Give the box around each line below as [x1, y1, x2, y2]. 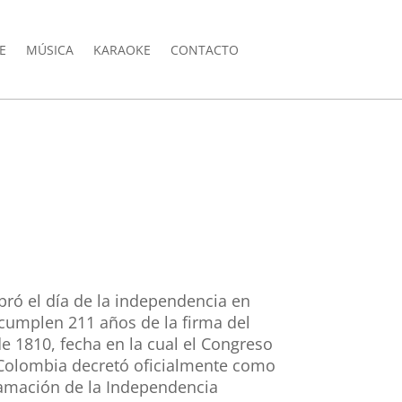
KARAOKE [92, 41, 151, 58]
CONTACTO [170, 41, 239, 58]
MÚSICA [25, 41, 74, 58]
